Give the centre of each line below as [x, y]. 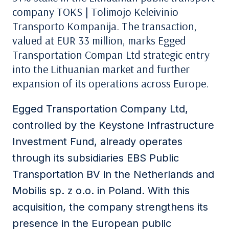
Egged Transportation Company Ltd [99, 109]
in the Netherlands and [157, 174]
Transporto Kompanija [64, 26]
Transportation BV [56, 174]
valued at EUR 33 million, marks [85, 40]
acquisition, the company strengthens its [110, 207]
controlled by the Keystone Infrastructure [113, 125]
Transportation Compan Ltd [76, 55]
